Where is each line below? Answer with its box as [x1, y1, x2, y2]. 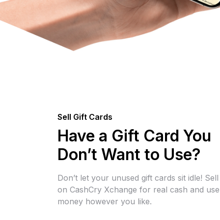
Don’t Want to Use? [57, 145, 201, 165]
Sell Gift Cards [57, 112, 112, 122]
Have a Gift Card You [57, 126, 211, 146]
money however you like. [57, 196, 152, 207]
